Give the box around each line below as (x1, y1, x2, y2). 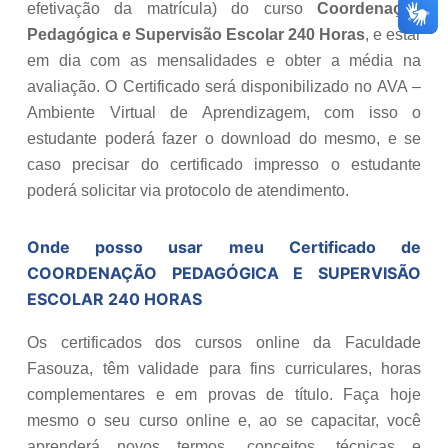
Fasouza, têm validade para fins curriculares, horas (27, 360, 421, 378)
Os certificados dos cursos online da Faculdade (27, 334, 421, 352)
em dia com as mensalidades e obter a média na (27, 52, 421, 70)
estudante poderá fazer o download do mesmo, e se (27, 130, 421, 148)
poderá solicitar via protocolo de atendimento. (27, 182, 349, 200)
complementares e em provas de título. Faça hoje (27, 386, 421, 404)
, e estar (365, 26, 421, 44)
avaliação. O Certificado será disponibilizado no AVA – (27, 78, 421, 96)
